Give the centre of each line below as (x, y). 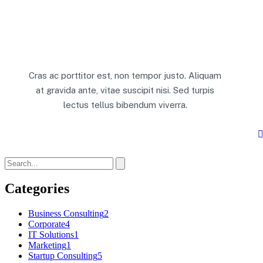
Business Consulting (66, 214)
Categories (37, 189)
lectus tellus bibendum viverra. (125, 104)
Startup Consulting (63, 256)
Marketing (47, 245)
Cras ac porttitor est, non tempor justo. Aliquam (125, 75)
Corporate (47, 224)
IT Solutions (51, 235)
